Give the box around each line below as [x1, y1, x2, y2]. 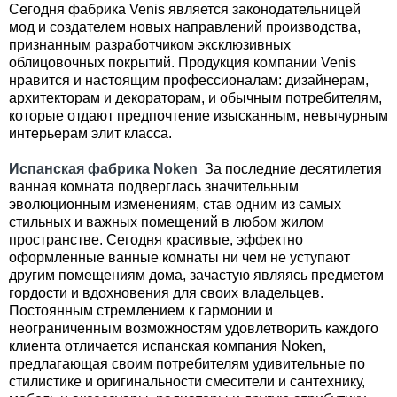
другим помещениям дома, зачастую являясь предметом [9, 268, 384, 283]
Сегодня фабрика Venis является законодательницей [9, 2, 361, 17]
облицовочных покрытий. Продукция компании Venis [9, 55, 356, 70]
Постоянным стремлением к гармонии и [9, 303, 273, 318]
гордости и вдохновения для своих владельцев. [9, 285, 323, 300]
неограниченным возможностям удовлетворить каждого [9, 321, 378, 336]
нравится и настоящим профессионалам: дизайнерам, [9, 73, 369, 88]
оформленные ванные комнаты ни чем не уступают [9, 250, 350, 265]
